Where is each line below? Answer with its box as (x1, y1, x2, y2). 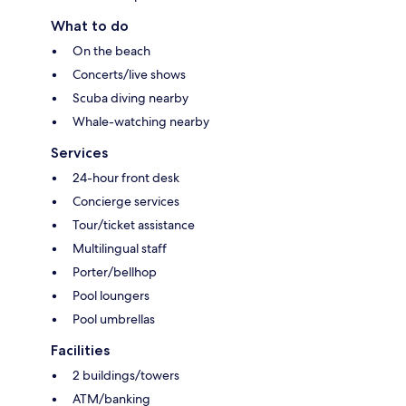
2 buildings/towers (72, 367, 179, 384)
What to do (51, 17, 129, 35)
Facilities (51, 342, 110, 360)
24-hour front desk (72, 169, 179, 187)
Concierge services (72, 193, 179, 210)
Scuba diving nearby (72, 90, 188, 107)
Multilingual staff (72, 240, 167, 257)
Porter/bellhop (72, 264, 157, 281)
